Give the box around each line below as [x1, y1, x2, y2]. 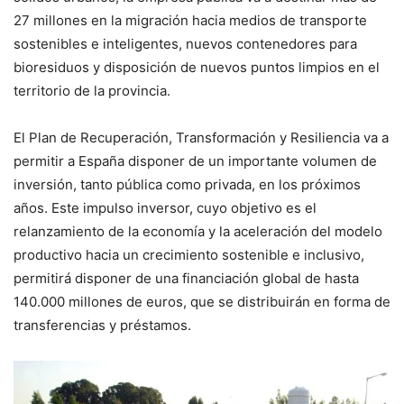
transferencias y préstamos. [14, 317, 191, 334]
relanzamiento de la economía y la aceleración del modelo [14, 223, 382, 240]
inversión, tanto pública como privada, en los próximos [14, 176, 361, 193]
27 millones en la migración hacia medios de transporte [14, 12, 367, 29]
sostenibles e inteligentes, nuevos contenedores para [14, 35, 357, 52]
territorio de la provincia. [14, 82, 170, 99]
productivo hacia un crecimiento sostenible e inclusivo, [14, 246, 364, 263]
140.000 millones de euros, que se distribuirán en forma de [14, 293, 390, 310]
